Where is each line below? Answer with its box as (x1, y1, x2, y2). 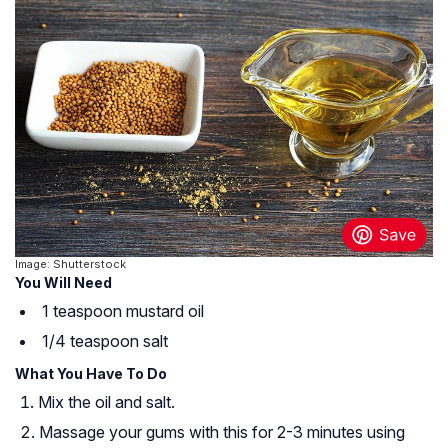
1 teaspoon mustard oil (42, 301, 204, 322)
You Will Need (15, 274, 112, 292)
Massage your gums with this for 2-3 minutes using (39, 422, 405, 443)
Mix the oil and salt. (38, 392, 175, 413)
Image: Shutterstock (15, 257, 126, 272)
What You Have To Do (15, 365, 167, 383)
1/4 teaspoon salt (42, 331, 168, 352)
